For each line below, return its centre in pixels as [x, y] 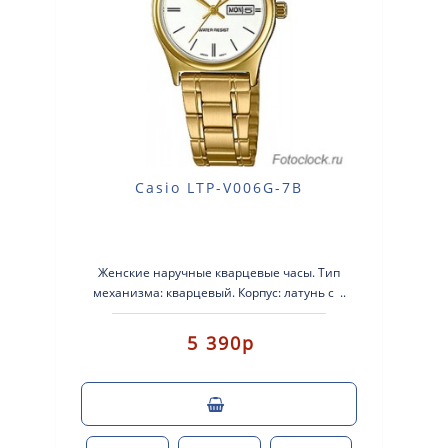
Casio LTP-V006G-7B [219, 187]
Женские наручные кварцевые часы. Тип [219, 272]
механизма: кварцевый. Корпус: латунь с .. [219, 292]
